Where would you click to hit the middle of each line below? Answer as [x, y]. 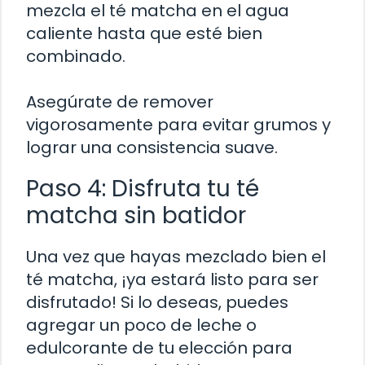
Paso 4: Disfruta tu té [143, 189]
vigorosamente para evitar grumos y [178, 125]
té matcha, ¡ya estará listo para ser [172, 280]
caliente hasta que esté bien [144, 34]
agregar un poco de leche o [141, 325]
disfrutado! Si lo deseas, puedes [157, 303]
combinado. [76, 57]
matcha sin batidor [136, 216]
